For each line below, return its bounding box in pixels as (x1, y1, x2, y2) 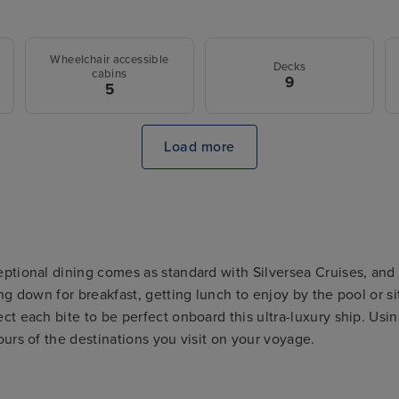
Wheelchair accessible (50, 52, 169, 67)
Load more (164, 138, 235, 157)
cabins (92, 66, 127, 81)
